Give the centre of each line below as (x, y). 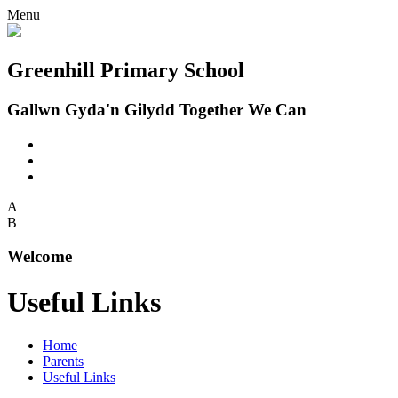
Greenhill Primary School (126, 70)
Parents (63, 362)
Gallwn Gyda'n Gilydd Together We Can (157, 109)
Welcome (40, 257)
